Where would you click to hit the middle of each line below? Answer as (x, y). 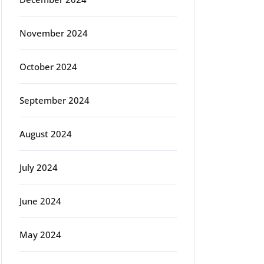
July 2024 (39, 167)
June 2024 (40, 201)
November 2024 (54, 33)
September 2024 (55, 100)
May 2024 (40, 235)
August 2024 (46, 134)
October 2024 (48, 67)
